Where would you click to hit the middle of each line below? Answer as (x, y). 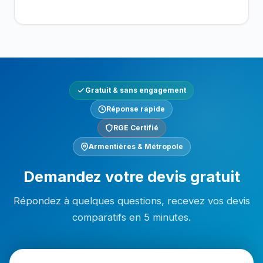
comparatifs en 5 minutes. (131, 217)
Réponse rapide (136, 109)
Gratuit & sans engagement (136, 90)
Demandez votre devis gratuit (131, 176)
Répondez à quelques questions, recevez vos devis (131, 201)
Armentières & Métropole (136, 146)
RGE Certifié (136, 128)
